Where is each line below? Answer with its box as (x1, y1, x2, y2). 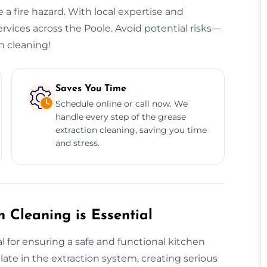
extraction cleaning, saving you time (55, 124, 207, 135)
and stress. (55, 137, 100, 148)
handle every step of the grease (55, 111, 186, 122)
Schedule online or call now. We (55, 98, 188, 109)
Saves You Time (55, 83, 126, 94)
